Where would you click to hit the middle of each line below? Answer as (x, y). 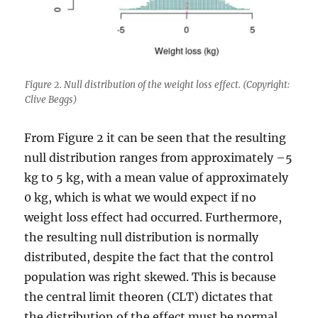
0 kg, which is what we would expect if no (141, 197)
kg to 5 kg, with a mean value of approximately (157, 177)
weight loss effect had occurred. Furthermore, (153, 217)
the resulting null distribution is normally (142, 237)
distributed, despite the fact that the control (149, 257)
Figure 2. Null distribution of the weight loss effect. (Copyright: (157, 85)
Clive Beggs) (51, 100)
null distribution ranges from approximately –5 (159, 158)
